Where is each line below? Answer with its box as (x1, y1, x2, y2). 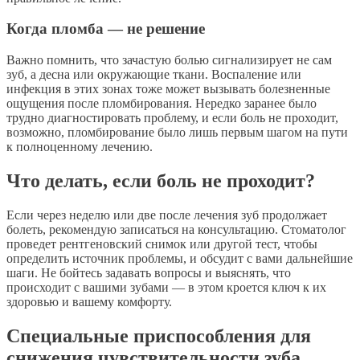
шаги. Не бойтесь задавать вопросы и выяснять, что (6, 265, 291, 280)
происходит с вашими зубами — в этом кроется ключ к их (6, 280, 326, 294)
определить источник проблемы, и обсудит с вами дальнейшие (6, 251, 353, 265)
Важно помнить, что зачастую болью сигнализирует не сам (6, 52, 332, 67)
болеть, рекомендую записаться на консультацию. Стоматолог (6, 222, 346, 236)
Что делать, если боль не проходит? (6, 170, 315, 191)
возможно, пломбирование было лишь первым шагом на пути (6, 125, 348, 139)
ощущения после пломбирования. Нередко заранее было (6, 96, 317, 110)
